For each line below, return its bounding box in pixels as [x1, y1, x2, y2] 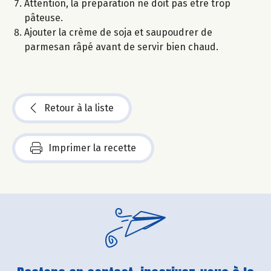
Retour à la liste [44, 102, 114, 114]
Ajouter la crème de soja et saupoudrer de [24, 27, 212, 39]
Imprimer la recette [48, 142, 136, 154]
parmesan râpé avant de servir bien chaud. [24, 41, 218, 53]
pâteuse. [24, 12, 65, 24]
